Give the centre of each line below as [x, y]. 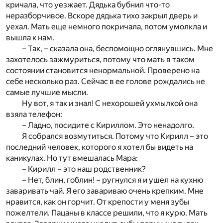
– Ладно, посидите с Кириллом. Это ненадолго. [108, 125]
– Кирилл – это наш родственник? [84, 169]
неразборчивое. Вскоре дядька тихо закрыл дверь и [102, 16]
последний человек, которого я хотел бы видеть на [100, 147]
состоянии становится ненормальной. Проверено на [103, 71]
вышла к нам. [30, 38]
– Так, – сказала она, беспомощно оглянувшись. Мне [117, 49]
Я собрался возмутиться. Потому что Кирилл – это [115, 136]
